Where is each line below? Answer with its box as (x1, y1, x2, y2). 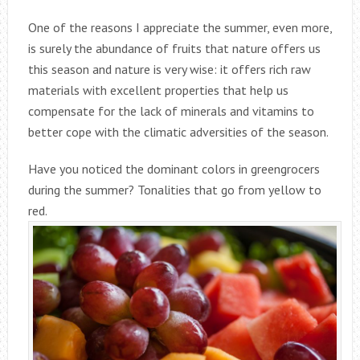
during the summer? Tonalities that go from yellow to (27, 181, 321, 198)
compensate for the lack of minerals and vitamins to (27, 102, 314, 119)
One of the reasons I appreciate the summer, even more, (27, 18, 332, 35)
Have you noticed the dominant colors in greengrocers (27, 160, 320, 177)
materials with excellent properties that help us (27, 81, 288, 98)
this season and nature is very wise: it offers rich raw (27, 60, 311, 77)
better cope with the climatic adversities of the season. (27, 123, 329, 140)
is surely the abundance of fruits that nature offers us (27, 39, 321, 56)
